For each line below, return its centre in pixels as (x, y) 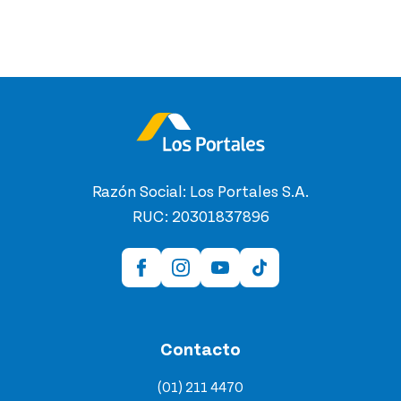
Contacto (200, 350)
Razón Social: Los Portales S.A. (200, 192)
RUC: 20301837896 (200, 217)
